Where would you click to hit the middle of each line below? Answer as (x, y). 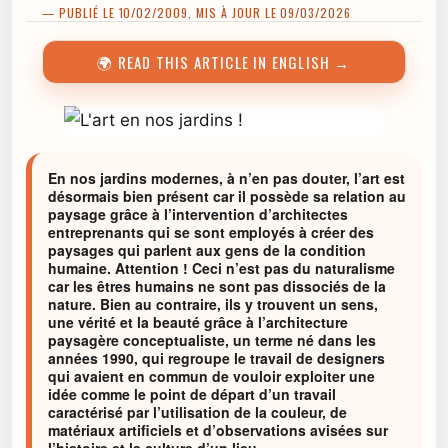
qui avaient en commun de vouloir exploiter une (211, 376)
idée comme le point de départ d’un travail (192, 394)
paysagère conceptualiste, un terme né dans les (212, 340)
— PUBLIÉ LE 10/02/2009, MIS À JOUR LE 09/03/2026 (197, 12)
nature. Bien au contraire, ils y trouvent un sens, (213, 304)
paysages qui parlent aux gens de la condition (207, 250)
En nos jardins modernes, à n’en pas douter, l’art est (226, 178)
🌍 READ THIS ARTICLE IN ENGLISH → (224, 62)
